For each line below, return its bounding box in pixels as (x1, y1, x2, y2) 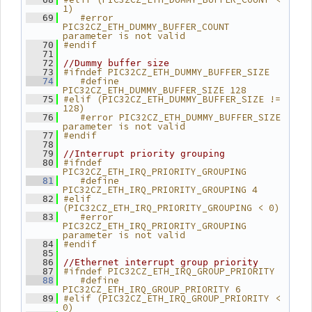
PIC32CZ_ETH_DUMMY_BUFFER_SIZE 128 (63, 84, 247, 96)
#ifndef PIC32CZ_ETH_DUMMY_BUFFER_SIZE (63, 66, 270, 78)
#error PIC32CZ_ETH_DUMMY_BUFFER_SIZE (63, 111, 281, 123)
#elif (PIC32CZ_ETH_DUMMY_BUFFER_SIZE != (63, 93, 281, 105)
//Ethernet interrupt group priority (63, 257, 258, 267)
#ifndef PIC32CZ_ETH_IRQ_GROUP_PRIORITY (63, 265, 275, 277)
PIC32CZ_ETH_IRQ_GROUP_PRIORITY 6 (63, 283, 241, 295)
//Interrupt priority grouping (63, 148, 225, 159)
